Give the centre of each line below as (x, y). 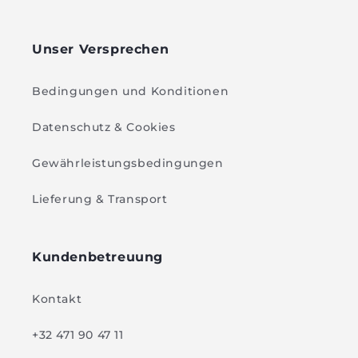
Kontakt (57, 299)
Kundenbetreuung (97, 257)
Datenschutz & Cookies (104, 127)
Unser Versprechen (101, 50)
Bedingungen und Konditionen (131, 91)
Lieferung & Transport (100, 199)
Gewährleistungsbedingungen (128, 163)
